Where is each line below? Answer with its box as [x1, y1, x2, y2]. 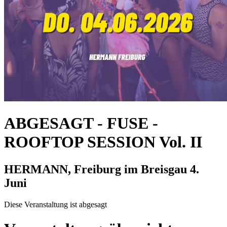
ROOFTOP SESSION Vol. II [4, 133, 202, 152]
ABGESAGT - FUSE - [4, 114, 158, 133]
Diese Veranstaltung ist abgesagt [4, 200, 107, 209]
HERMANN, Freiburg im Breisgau [4, 162, 190, 176]
